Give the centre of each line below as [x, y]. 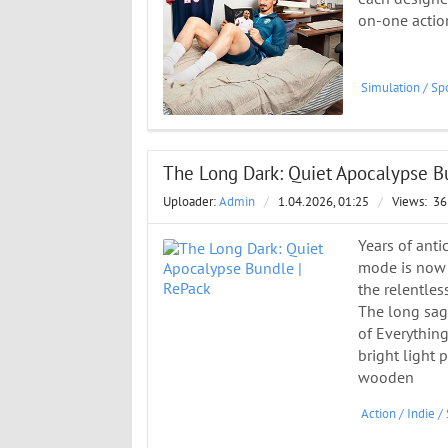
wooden [386, 378]
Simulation [390, 87]
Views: [411, 202]
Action [378, 413]
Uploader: [191, 202]
